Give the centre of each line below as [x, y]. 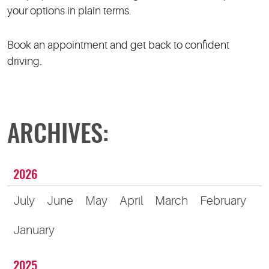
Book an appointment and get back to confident [118, 45]
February [223, 201]
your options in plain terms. [69, 11]
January [34, 231]
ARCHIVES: [58, 136]
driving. [24, 62]
